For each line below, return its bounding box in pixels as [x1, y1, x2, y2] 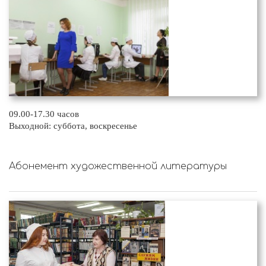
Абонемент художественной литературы [9, 161, 227, 172]
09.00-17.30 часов [9, 109, 79, 119]
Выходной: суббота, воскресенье [9, 121, 137, 131]
